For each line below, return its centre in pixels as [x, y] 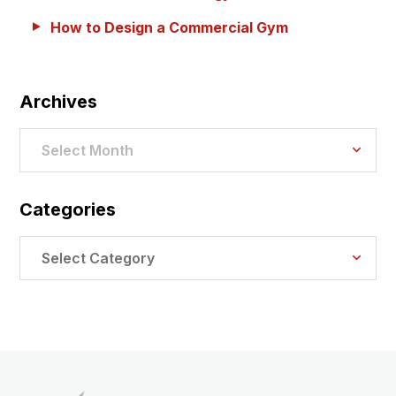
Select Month [88, 150]
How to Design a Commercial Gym [169, 27]
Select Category [98, 258]
